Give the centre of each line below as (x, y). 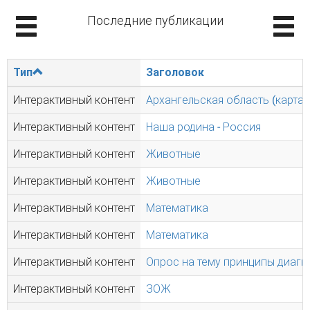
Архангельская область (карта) (227, 100)
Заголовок (175, 72)
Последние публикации (155, 20)
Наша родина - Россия (203, 127)
